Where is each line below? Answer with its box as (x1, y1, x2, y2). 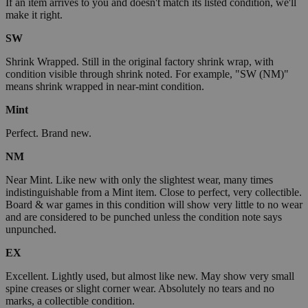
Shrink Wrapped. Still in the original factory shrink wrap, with (5, 56, 274, 68)
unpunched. (5, 223, 56, 236)
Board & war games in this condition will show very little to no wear (5, 199, 302, 211)
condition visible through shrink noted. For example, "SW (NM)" (5, 68, 289, 80)
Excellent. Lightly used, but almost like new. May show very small (5, 270, 294, 283)
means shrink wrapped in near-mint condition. (5, 80, 204, 93)
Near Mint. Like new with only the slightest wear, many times (5, 174, 273, 186)
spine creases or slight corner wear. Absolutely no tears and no (5, 283, 274, 295)
